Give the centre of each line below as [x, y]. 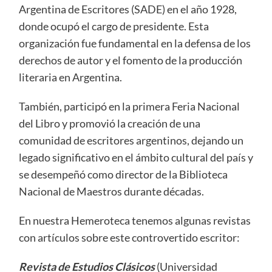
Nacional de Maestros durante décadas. [111, 191]
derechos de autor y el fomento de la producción [130, 60]
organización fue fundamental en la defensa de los [134, 43]
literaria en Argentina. [70, 77]
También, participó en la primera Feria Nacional [129, 106]
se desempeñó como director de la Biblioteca [123, 174]
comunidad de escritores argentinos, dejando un [131, 140]
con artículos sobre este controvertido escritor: [129, 237]
